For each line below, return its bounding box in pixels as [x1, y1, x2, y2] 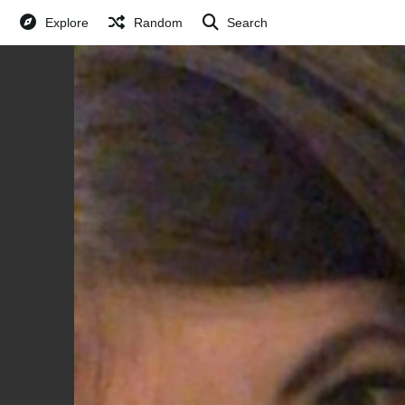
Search [227, 15, 268, 30]
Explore [44, 15, 89, 30]
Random [133, 15, 183, 30]
